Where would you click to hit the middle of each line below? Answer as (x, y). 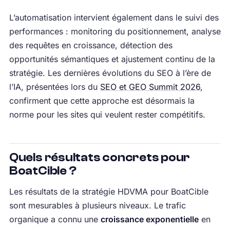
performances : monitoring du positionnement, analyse (115, 32)
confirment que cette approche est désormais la (102, 101)
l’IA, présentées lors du (54, 87)
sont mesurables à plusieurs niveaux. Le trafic (97, 206)
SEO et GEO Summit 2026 (150, 87)
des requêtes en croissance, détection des (91, 45)
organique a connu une (55, 219)
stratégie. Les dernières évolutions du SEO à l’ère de (110, 73)
